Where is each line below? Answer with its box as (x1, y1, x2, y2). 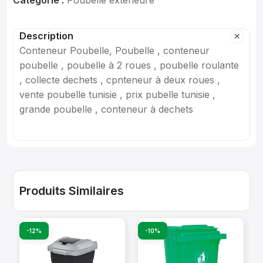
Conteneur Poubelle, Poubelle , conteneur (19, 45, 210, 56)
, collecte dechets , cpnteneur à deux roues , (19, 74, 220, 86)
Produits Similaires (19, 184, 124, 198)
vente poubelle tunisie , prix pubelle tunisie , (19, 89, 215, 100)
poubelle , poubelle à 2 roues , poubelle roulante (19, 59, 239, 71)
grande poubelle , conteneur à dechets (19, 103, 193, 115)
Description (19, 30, 73, 42)
